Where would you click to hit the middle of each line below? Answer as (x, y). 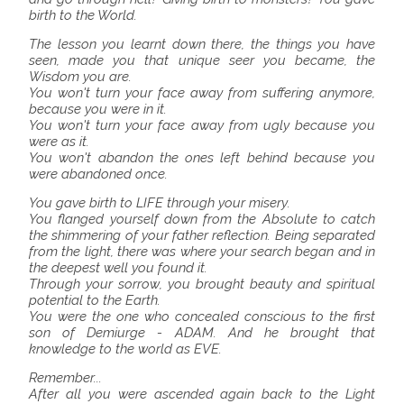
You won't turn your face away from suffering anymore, (202, 92)
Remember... (65, 377)
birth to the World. (83, 15)
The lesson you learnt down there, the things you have (202, 44)
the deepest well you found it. (118, 267)
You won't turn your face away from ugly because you (202, 125)
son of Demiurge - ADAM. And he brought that (202, 332)
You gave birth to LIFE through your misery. (160, 202)
